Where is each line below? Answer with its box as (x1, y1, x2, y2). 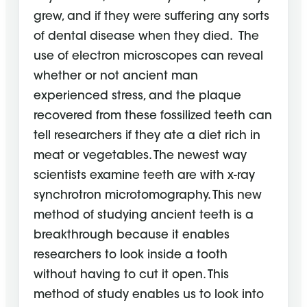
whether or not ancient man (34, 71, 198, 83)
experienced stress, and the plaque (34, 90, 241, 103)
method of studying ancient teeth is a (34, 210, 254, 222)
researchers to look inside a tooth (34, 249, 228, 262)
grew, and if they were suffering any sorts (34, 11, 269, 23)
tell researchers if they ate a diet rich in (34, 130, 260, 143)
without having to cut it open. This (34, 269, 229, 282)
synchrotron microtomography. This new (34, 190, 262, 202)
